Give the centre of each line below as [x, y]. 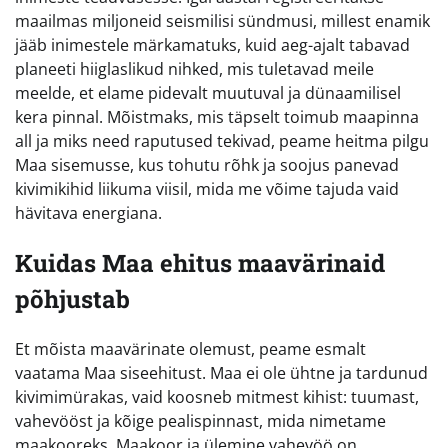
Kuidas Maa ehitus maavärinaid [200, 262]
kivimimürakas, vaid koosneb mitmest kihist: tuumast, [217, 396]
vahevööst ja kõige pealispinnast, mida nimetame [200, 420]
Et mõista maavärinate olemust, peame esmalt [190, 348]
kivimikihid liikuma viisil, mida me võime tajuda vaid [207, 188]
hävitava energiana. [88, 212]
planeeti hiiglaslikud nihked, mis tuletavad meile [194, 68]
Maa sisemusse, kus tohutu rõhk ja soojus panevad [207, 164]
